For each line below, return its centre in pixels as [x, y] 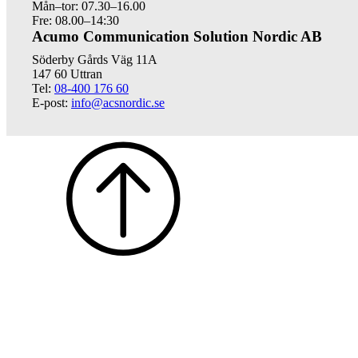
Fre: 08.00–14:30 [76, 20]
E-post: [52, 102]
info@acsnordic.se [118, 102]
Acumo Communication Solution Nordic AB [177, 36]
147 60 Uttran [67, 74]
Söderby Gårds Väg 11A [95, 59]
